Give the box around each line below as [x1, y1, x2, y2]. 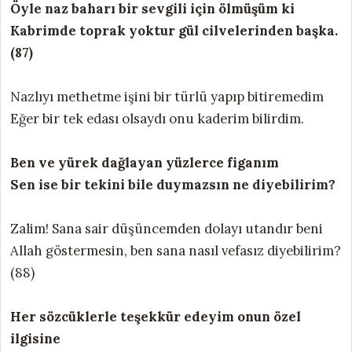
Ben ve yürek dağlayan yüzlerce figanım [10, 153, 279, 171]
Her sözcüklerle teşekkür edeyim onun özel [10, 307, 301, 325]
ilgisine [10, 329, 60, 347]
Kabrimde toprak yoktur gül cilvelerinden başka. [10, 21, 338, 39]
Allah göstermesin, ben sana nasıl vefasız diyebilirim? [10, 241, 341, 259]
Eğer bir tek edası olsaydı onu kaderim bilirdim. [10, 109, 304, 127]
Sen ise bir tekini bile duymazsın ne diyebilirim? [10, 175, 335, 193]
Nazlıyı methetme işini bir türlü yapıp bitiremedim [10, 87, 324, 105]
